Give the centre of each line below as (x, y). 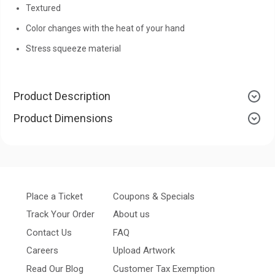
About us (131, 215)
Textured (43, 8)
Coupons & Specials (154, 196)
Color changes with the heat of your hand (105, 28)
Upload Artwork (144, 251)
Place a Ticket (55, 196)
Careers (42, 251)
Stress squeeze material (73, 48)
